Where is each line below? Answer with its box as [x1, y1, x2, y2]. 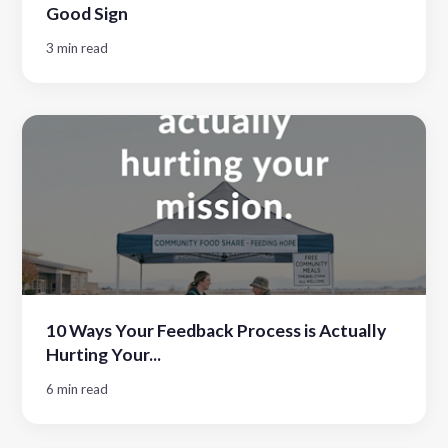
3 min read [46, 39, 109, 56]
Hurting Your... [46, 343, 162, 365]
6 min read [46, 380, 109, 397]
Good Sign [46, 2, 129, 24]
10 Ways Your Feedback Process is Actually [46, 319, 387, 341]
